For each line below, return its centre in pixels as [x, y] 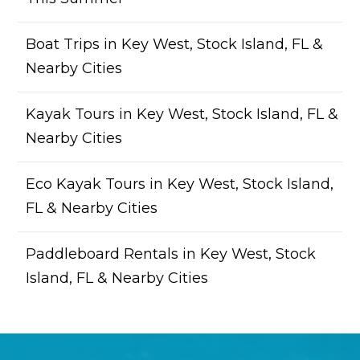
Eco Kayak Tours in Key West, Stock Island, [180, 184]
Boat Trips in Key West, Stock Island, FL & [175, 45]
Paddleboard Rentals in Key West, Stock [171, 254]
